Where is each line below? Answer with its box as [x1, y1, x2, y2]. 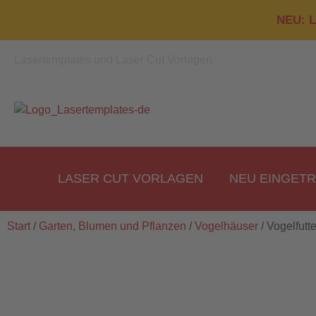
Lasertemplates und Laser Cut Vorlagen [14, 54, 212, 66]
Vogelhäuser [195, 220, 258, 232]
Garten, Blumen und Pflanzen [39, 220, 186, 232]
